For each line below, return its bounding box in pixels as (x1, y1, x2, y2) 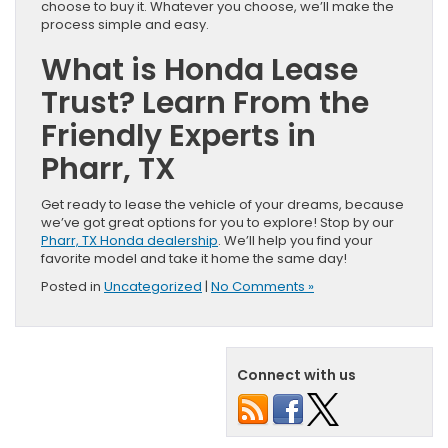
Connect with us (237, 365, 356, 386)
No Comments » (211, 277, 314, 297)
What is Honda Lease (41, 49, 358, 92)
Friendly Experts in (41, 115, 316, 158)
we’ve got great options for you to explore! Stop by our (41, 213, 394, 233)
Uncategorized (104, 277, 202, 297)
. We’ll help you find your (218, 231, 373, 251)
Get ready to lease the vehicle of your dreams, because (41, 195, 404, 215)
